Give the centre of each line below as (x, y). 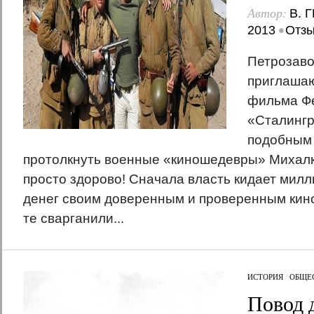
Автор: (268, 13)
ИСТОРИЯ (265, 277)
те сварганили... (73, 218)
